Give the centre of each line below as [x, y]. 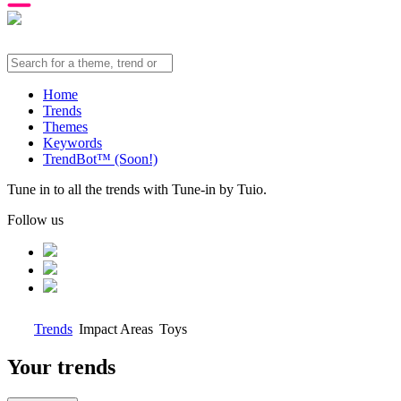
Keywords [73, 143]
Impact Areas [116, 329]
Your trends [61, 367]
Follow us [35, 220]
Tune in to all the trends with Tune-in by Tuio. [137, 189]
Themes [65, 127]
